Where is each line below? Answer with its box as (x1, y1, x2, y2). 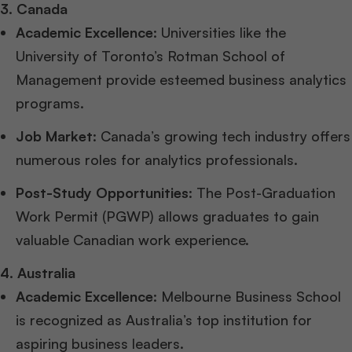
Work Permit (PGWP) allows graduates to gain (16, 207, 319, 225)
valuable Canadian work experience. (16, 231, 249, 249)
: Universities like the (153, 24, 286, 42)
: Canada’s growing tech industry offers (93, 127, 350, 145)
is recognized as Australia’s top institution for (16, 311, 312, 329)
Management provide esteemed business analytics (16, 71, 346, 89)
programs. (16, 94, 84, 112)
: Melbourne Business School (153, 288, 341, 306)
